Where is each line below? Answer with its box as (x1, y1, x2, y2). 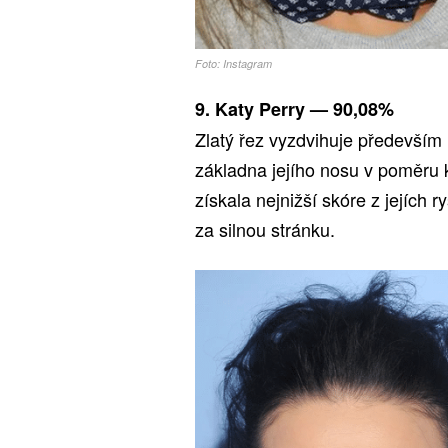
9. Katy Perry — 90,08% (195, 96, 394, 123)
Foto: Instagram (195, 56, 272, 72)
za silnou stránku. (195, 216, 335, 243)
